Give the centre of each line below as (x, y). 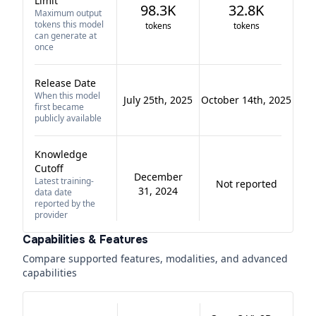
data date (53, 192)
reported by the (65, 203)
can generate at (66, 36)
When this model (67, 96)
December (158, 177)
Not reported (246, 184)
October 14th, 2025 (246, 100)
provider (51, 215)
